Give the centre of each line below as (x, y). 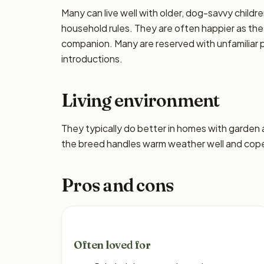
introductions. (92, 59)
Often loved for (112, 245)
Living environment (141, 100)
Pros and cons (118, 185)
